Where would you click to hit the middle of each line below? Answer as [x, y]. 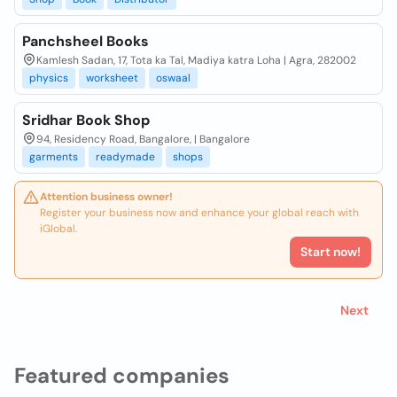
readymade [125, 157]
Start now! [331, 252]
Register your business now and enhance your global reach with [199, 213]
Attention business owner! [106, 197]
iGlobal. [58, 229]
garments [54, 157]
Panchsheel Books [86, 41]
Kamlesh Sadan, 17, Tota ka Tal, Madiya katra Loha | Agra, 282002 [196, 60]
